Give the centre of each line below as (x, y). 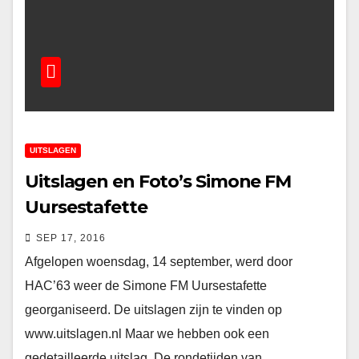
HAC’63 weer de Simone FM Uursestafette (146, 286)
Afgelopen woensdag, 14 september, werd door (159, 262)
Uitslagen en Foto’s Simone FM (158, 182)
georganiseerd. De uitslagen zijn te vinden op (153, 310)
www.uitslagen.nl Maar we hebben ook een (147, 334)
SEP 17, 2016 (71, 238)
